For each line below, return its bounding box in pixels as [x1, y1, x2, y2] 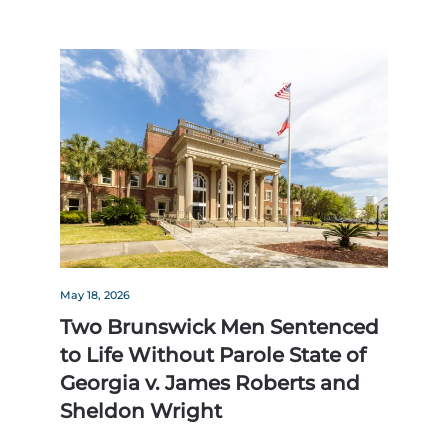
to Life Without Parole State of [60, 343, 366, 368]
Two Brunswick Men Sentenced [60, 315, 379, 340]
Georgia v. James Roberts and [60, 371, 360, 396]
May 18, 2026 [60, 288, 130, 303]
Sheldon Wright [60, 399, 222, 424]
